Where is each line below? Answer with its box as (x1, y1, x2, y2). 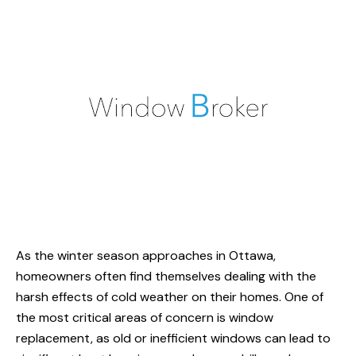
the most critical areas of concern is (16, 309, 229, 327)
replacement (16, 330, 91, 347)
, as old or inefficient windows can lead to (91, 330, 331, 347)
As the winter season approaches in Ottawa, (16, 247, 276, 265)
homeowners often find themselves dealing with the (16, 268, 316, 285)
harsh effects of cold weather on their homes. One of (16, 288, 323, 306)
